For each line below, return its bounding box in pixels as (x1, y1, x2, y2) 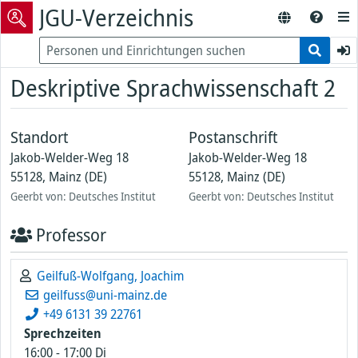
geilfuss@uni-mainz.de (40, 286, 167, 304)
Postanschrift (189, 126, 277, 148)
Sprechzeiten (24, 324, 101, 342)
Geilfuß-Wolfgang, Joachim (37, 267, 184, 284)
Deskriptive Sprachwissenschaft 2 (10, 72, 336, 103)
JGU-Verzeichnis (39, 2, 193, 33)
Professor (32, 223, 107, 246)
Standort (10, 126, 72, 148)
